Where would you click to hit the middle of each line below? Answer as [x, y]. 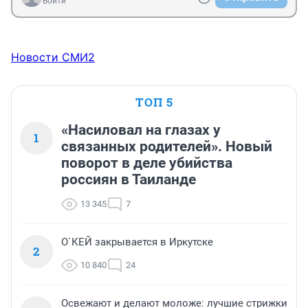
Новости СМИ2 [53, 57]
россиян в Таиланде [129, 179]
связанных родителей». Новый [167, 146]
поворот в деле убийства [147, 163]
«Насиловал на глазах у [141, 130]
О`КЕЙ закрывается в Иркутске [137, 242]
